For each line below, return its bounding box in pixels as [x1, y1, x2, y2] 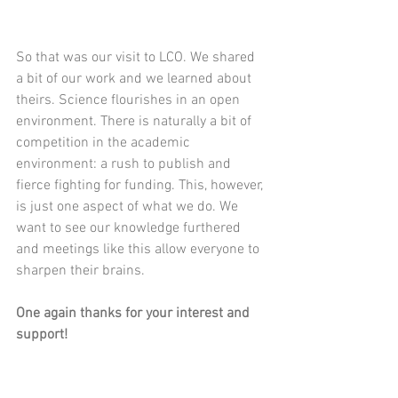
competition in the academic [16, 133, 194, 152]
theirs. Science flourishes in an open [16, 91, 243, 109]
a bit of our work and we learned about [16, 69, 255, 88]
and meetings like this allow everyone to [16, 240, 263, 259]
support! [16, 325, 71, 344]
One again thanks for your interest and [16, 304, 253, 322]
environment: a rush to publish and [16, 155, 235, 173]
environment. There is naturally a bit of [16, 112, 255, 131]
